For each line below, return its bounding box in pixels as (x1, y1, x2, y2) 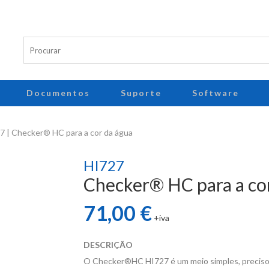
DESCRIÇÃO (83, 240, 133, 250)
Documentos (26, 88, 90, 98)
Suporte (121, 88, 162, 98)
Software (192, 88, 239, 98)
